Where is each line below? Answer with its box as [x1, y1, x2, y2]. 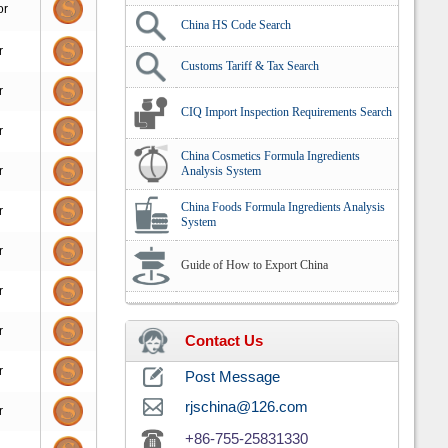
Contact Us [185, 333, 263, 349]
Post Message [185, 369, 280, 385]
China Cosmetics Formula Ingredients [181, 149, 360, 163]
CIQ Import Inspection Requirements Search [181, 105, 392, 119]
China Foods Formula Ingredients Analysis [181, 200, 385, 214]
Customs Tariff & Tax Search [181, 59, 319, 73]
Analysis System [181, 164, 261, 178]
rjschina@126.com [185, 399, 308, 415]
